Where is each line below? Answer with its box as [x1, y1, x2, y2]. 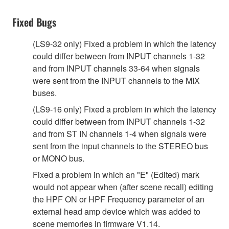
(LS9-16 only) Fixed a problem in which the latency [33, 103, 216, 116]
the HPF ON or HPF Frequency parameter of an [33, 193, 204, 205]
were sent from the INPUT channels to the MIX [33, 75, 200, 87]
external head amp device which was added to [33, 205, 200, 218]
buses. [33, 87, 57, 99]
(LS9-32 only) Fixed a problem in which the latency [33, 38, 216, 50]
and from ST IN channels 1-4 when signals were [33, 128, 207, 140]
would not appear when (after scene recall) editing [33, 181, 213, 193]
